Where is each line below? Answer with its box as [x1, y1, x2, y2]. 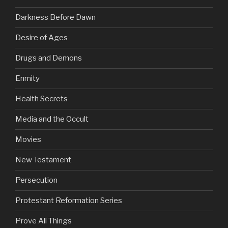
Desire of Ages [15, 33, 68, 43]
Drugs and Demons [15, 53, 82, 63]
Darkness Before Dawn [15, 13, 96, 22]
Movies [15, 135, 41, 145]
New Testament [15, 155, 71, 165]
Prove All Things [15, 216, 72, 226]
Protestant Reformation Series [15, 196, 122, 206]
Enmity [15, 74, 40, 83]
